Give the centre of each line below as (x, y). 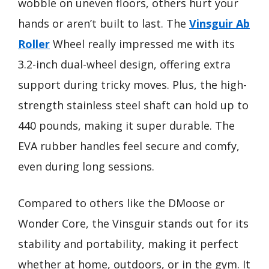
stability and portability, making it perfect (128, 244)
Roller (34, 44)
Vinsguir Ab (219, 23)
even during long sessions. (86, 166)
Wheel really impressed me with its (142, 44)
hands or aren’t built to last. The (104, 23)
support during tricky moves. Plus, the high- (132, 85)
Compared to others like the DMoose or (121, 203)
